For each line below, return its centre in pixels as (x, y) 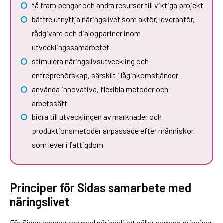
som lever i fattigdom (67, 144)
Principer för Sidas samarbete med (101, 187)
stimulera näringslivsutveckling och (90, 61)
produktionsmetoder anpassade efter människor (112, 130)
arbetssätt (49, 103)
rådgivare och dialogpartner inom (86, 33)
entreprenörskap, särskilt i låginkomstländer (105, 75)
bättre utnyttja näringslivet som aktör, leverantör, (113, 19)
